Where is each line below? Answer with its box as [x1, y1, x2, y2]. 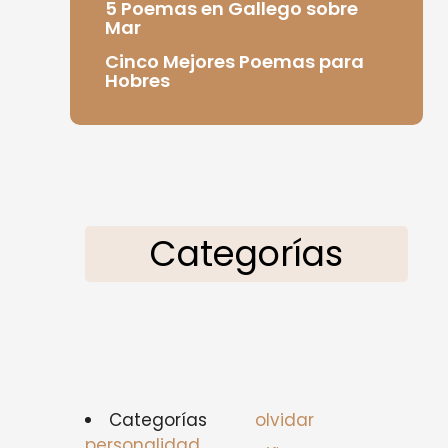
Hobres [104, 67, 170, 93]
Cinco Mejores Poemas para [104, 48, 364, 74]
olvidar [254, 408, 314, 432]
